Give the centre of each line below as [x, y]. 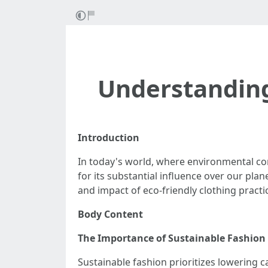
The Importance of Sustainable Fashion [172, 238]
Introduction [109, 138]
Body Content [110, 214]
